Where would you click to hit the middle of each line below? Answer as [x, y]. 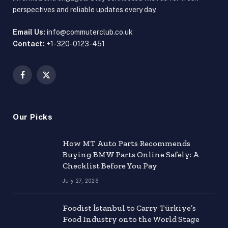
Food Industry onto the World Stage [131, 219]
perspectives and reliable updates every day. [85, 9]
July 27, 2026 [81, 180]
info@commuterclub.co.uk [89, 32]
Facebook [38, 79]
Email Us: [29, 32]
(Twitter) [60, 90]
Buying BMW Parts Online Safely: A [131, 154]
